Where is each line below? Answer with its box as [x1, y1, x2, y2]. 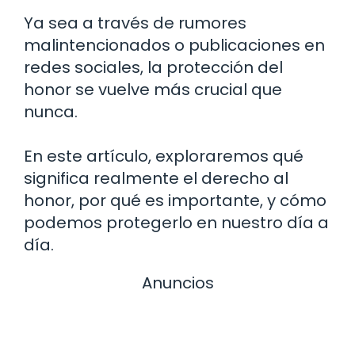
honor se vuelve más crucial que [24, 78, 282, 101]
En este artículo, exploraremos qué [24, 144, 303, 167]
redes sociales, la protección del [24, 55, 283, 78]
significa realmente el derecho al [24, 166, 288, 189]
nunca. [24, 100, 78, 123]
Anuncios [141, 271, 214, 294]
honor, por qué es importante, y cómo [24, 189, 326, 212]
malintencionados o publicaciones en [24, 33, 325, 56]
